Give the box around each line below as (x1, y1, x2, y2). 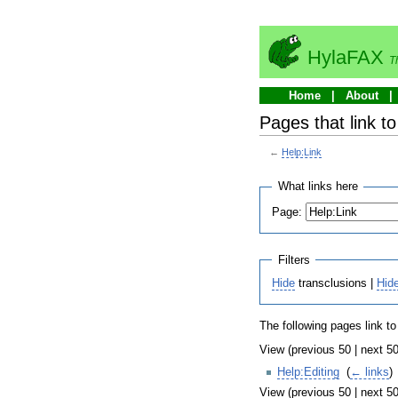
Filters (277, 253, 310, 267)
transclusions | (295, 276, 378, 291)
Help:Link (282, 147, 322, 158)
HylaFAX (302, 46, 389, 68)
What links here (277, 180, 358, 194)
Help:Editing (277, 365, 339, 379)
